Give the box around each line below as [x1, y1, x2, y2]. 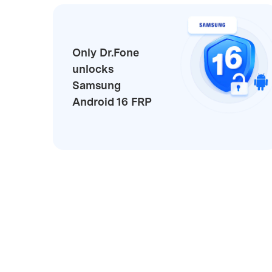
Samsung [72, 78, 121, 92]
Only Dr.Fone [72, 46, 139, 59]
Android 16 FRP [72, 95, 152, 108]
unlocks [72, 62, 114, 75]
